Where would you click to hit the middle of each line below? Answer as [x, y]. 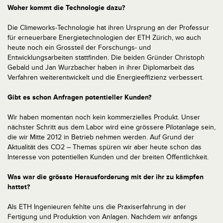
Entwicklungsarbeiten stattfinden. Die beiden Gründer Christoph [106, 57]
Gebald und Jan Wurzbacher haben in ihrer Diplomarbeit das [101, 67]
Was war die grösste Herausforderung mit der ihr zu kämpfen [106, 177]
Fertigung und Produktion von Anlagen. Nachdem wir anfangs [103, 217]
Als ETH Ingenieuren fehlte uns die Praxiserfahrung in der [97, 207]
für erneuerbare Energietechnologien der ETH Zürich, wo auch [104, 38]
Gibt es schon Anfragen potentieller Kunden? [79, 97]
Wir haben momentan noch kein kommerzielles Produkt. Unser [104, 117]
